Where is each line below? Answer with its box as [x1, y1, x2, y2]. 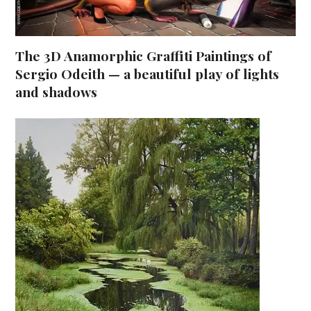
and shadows [15, 83, 98, 101]
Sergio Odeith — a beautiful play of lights [15, 65, 280, 83]
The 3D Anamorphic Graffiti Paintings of [15, 47, 272, 65]
